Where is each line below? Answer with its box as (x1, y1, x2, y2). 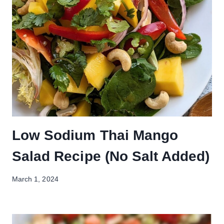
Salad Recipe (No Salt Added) (12, 148, 210, 164)
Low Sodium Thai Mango (12, 127, 178, 143)
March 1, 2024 (12, 175, 58, 183)
